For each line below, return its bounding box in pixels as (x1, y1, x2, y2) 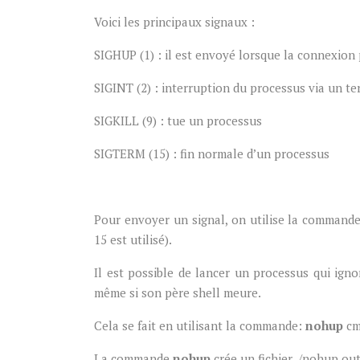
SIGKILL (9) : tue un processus (94, 112, 262, 129)
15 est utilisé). (94, 231, 172, 247)
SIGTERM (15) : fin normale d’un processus (94, 145, 329, 162)
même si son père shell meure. (94, 284, 261, 301)
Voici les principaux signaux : (94, 14, 255, 30)
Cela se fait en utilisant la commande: (94, 317, 305, 333)
